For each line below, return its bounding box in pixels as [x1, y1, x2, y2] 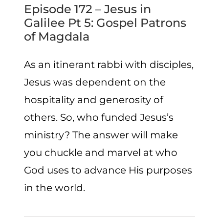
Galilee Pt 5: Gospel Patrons [24, 16, 187, 30]
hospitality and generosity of [24, 94, 164, 106]
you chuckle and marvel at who [24, 147, 178, 159]
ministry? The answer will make [24, 129, 178, 141]
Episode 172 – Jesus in [24, 2, 152, 17]
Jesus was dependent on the [24, 76, 166, 88]
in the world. [24, 182, 86, 194]
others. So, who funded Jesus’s [24, 111, 174, 124]
